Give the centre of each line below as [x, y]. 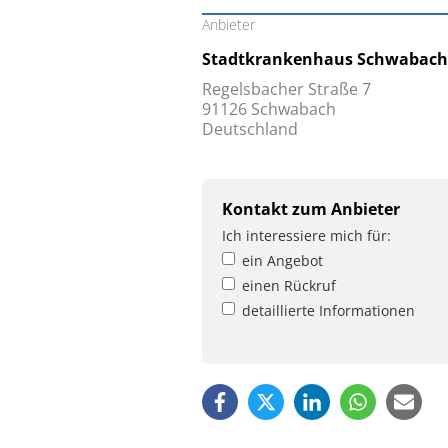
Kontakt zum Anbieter [311, 209]
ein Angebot [282, 261]
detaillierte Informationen [328, 311]
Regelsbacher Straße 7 [286, 89]
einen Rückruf [289, 286]
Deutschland [250, 129]
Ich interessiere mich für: [306, 236]
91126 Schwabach [269, 109]
